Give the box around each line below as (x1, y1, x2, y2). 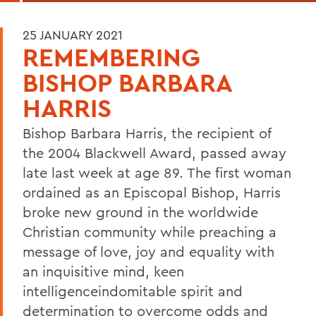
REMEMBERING (23, 40, 200, 73)
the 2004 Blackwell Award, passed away (23, 143, 286, 162)
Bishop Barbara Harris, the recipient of (23, 123, 271, 142)
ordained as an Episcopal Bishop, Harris (23, 183, 281, 201)
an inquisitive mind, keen (23, 262, 184, 280)
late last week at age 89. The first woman (23, 163, 291, 181)
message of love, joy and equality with (23, 242, 274, 260)
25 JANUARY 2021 (23, 26, 123, 43)
